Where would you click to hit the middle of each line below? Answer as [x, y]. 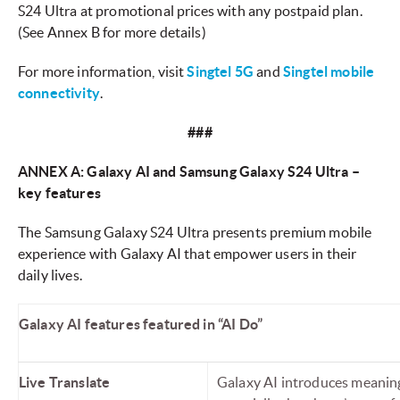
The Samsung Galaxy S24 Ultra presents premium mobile [195, 233]
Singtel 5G [221, 72]
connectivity [59, 93]
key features [59, 193]
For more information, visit [103, 72]
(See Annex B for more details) [112, 33]
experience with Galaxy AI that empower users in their [187, 254]
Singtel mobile [329, 72]
